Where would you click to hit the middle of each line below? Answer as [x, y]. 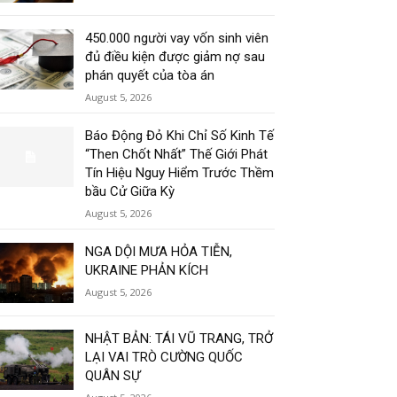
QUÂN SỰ [113, 376]
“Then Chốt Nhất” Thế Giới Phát [177, 155]
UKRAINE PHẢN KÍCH [147, 271]
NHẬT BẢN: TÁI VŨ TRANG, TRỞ [179, 339]
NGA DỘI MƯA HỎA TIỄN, [159, 252]
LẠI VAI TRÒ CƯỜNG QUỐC [164, 358]
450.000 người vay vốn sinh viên [177, 39]
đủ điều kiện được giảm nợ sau [175, 57]
